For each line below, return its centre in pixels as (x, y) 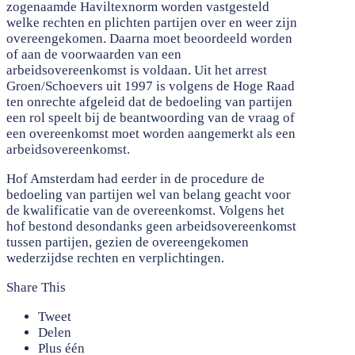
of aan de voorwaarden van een (94, 55)
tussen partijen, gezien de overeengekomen (128, 242)
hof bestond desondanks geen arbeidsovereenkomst (151, 227)
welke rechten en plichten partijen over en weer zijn (152, 23)
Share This (36, 288)
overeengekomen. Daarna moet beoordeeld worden (149, 39)
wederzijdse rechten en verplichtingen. (115, 258)
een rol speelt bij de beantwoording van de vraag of (151, 118)
